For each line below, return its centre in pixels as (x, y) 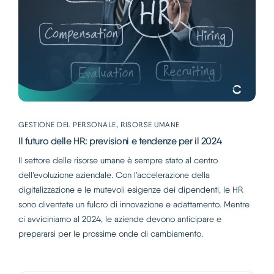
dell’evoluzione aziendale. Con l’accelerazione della (114, 175)
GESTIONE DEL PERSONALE (67, 124)
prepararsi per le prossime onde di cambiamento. (111, 233)
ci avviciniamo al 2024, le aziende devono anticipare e (120, 219)
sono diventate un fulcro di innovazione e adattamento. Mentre (134, 204)
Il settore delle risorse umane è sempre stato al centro (118, 160)
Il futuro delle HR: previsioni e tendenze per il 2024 (120, 141)
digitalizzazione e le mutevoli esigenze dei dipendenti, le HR (131, 189)
